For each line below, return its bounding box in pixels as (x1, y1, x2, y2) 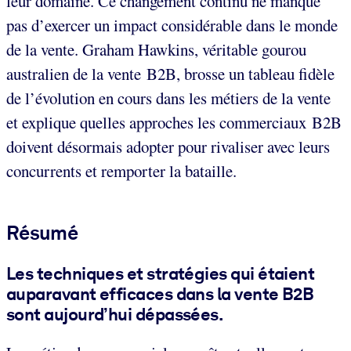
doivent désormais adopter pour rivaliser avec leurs (6, 135, 330, 157)
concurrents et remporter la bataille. (6, 159, 237, 182)
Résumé (6, 220, 78, 244)
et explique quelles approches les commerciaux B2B (6, 110, 342, 133)
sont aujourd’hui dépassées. (6, 303, 223, 324)
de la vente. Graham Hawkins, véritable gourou (6, 38, 306, 60)
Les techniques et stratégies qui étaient (6, 262, 315, 284)
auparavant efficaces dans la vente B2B (6, 283, 314, 304)
